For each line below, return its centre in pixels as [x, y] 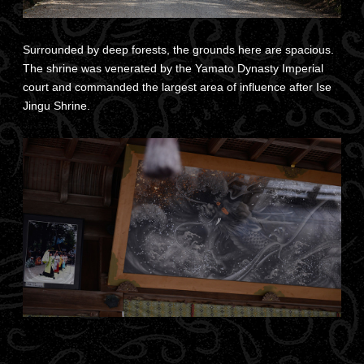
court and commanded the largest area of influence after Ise [177, 87]
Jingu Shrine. [56, 106]
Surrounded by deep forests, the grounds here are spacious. [178, 50]
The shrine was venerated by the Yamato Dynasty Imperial [173, 69]
